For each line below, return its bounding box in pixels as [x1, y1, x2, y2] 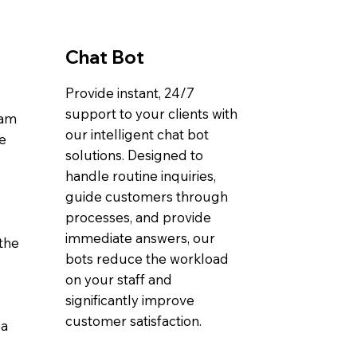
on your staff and [65, 270, 172, 288]
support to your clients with [65, 104, 237, 122]
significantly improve [65, 291, 194, 308]
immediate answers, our [65, 229, 215, 246]
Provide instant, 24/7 [65, 84, 194, 101]
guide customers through [65, 187, 228, 205]
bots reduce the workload [65, 249, 229, 267]
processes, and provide [65, 208, 211, 226]
